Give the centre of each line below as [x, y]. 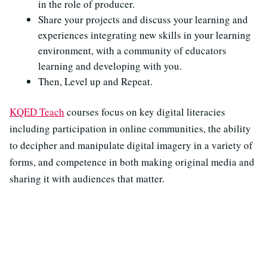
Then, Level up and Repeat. [95, 81]
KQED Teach [37, 111]
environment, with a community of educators [132, 50]
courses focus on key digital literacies [145, 111]
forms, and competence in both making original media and [132, 162]
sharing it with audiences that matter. [87, 178]
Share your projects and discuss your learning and [143, 19]
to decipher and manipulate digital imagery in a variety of [131, 145]
